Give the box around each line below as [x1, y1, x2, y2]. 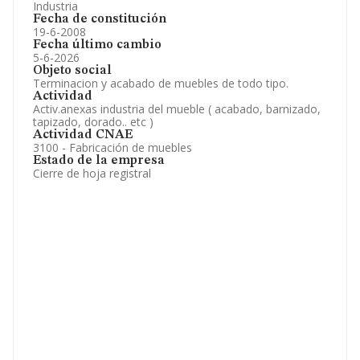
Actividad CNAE [33, 129, 133, 141]
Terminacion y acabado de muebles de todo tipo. [33, 76, 288, 91]
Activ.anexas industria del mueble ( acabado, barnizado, [33, 101, 321, 117]
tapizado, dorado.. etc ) [33, 114, 153, 129]
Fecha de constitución [33, 13, 166, 26]
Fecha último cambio [33, 39, 162, 51]
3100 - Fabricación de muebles [33, 140, 192, 155]
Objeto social [33, 64, 112, 77]
